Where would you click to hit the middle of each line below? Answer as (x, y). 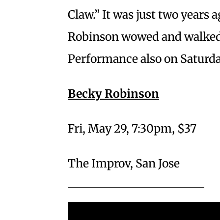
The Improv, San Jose (124, 164)
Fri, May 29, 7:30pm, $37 (132, 129)
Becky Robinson (113, 94)
